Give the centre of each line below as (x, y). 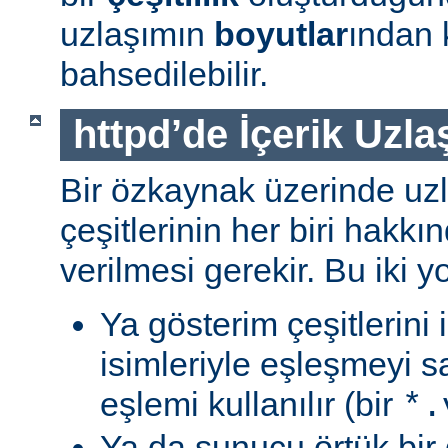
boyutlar (281, 33)
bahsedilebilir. (164, 73)
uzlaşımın (137, 33)
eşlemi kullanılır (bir (251, 404)
